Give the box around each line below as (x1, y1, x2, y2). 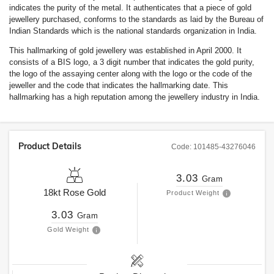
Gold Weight (46, 226, 90, 233)
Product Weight (166, 189, 220, 196)
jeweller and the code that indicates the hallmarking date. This (9, 81, 228, 90)
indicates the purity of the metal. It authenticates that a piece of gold (9, 3, 251, 12)
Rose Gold (63, 187, 106, 198)
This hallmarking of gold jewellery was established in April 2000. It (9, 46, 242, 55)
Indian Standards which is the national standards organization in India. (9, 26, 257, 35)
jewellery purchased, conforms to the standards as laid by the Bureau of (9, 15, 264, 24)
